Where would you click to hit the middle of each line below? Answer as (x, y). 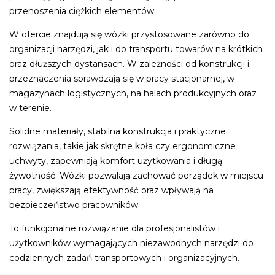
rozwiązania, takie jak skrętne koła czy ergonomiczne (122, 146)
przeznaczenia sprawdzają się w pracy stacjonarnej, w (122, 78)
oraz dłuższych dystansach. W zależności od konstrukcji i (129, 64)
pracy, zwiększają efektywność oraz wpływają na (111, 190)
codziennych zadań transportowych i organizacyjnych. (124, 258)
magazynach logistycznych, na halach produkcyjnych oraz (133, 93)
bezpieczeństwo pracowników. (75, 205)
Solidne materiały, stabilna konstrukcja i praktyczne (118, 131)
